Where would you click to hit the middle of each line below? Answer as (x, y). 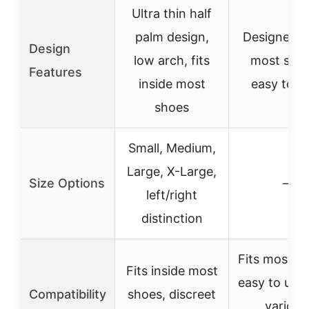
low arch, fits (172, 60)
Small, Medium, (172, 148)
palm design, (172, 37)
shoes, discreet (172, 294)
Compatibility (68, 294)
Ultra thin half (172, 13)
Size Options (67, 183)
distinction (172, 218)
